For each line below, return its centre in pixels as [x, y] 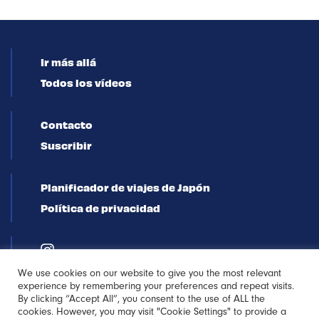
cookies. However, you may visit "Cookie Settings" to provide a [152, 312]
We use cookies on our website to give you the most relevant [150, 273]
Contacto [67, 125]
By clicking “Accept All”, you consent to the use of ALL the [141, 299]
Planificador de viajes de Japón [125, 187]
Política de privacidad [100, 208]
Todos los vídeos [86, 83]
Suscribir [66, 145]
